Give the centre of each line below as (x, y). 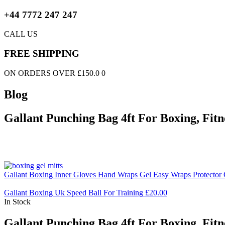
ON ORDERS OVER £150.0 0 (55, 73)
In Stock (17, 201)
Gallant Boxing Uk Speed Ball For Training (74, 192)
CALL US (21, 34)
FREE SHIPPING (42, 54)
